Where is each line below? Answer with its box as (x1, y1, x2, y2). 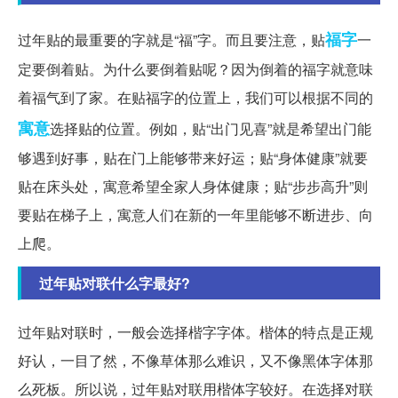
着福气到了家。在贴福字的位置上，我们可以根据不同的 (18, 87, 373, 108)
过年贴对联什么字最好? (39, 273, 190, 294)
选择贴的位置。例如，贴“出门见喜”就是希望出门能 (50, 118, 371, 139)
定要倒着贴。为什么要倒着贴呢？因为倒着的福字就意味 (18, 59, 373, 80)
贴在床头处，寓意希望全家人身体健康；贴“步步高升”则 (18, 176, 368, 197)
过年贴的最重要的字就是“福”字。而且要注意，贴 (18, 29, 325, 51)
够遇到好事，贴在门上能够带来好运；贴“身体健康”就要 (18, 147, 368, 169)
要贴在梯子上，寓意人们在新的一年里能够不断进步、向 (18, 204, 373, 226)
